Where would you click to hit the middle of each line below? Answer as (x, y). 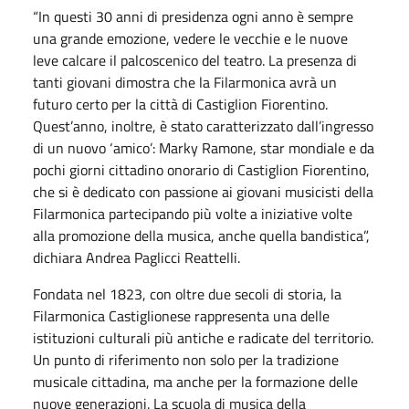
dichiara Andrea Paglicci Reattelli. (136, 257)
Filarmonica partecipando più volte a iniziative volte (193, 213)
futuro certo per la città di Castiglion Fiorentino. (180, 104)
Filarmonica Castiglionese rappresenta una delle (181, 315)
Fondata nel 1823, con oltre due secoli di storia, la (187, 294)
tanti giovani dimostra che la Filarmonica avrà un (185, 82)
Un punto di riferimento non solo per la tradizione (186, 359)
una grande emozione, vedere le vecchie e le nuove (190, 38)
